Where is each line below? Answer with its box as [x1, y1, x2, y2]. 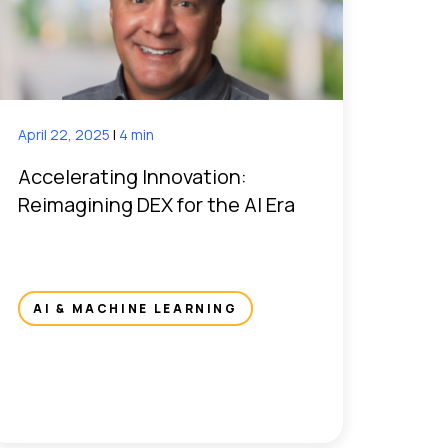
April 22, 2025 [18, 125, 114, 145]
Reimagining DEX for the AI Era [18, 191, 296, 219]
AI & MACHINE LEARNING [33, 300, 238, 318]
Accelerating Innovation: [18, 163, 248, 191]
